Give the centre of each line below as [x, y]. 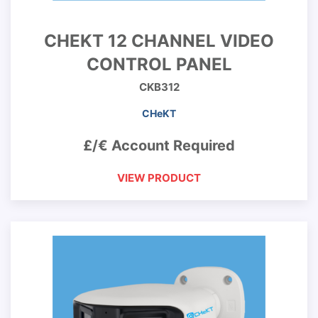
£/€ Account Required [159, 146]
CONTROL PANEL [159, 64]
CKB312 [159, 87]
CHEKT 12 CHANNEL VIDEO [159, 41]
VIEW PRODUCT [159, 178]
